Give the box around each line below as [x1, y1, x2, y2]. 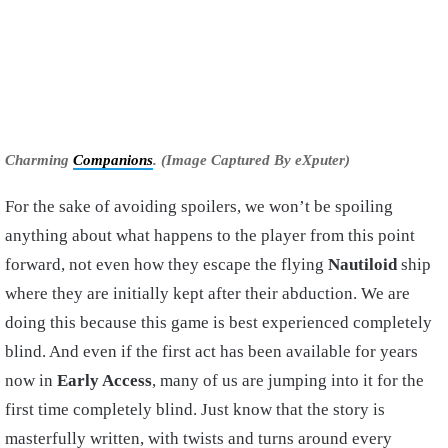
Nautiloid [328, 254, 397, 274]
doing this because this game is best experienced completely [5, 312, 432, 332]
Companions [73, 151, 153, 168]
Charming [5, 151, 73, 168]
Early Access [57, 370, 152, 390]
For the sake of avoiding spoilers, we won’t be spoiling [5, 196, 393, 216]
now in [5, 370, 57, 390]
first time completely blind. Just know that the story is [5, 399, 385, 419]
